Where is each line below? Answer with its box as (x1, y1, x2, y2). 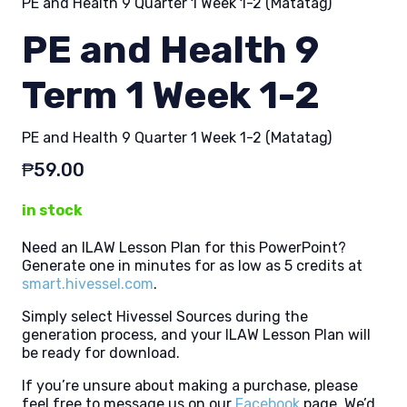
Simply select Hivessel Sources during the (22, 308, 308, 326)
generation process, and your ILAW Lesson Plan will (22, 326, 371, 344)
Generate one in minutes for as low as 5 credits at (22, 257, 362, 275)
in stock (22, 202, 83, 220)
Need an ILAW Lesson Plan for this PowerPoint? (22, 239, 346, 257)
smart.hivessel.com (22, 275, 154, 293)
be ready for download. (22, 344, 180, 362)
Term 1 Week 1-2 (22, 73, 320, 118)
